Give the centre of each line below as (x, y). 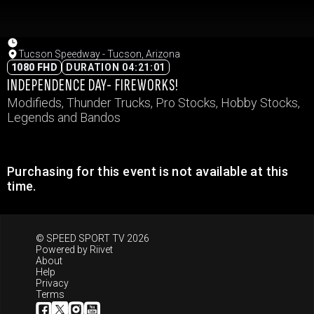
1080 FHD (34, 67)
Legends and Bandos (64, 117)
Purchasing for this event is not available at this (148, 171)
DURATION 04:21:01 (116, 67)
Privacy (52, 283)
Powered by (63, 250)
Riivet (101, 250)
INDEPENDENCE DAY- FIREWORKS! (93, 85)
